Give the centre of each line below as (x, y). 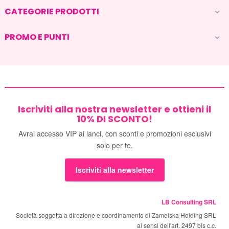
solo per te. (114, 145)
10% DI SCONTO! (114, 119)
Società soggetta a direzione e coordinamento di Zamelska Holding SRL (116, 215)
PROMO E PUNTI (37, 37)
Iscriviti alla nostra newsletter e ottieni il (114, 109)
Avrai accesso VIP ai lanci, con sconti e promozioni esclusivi (114, 133)
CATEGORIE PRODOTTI (52, 12)
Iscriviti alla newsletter (114, 170)
